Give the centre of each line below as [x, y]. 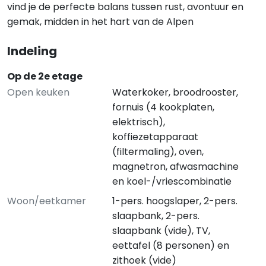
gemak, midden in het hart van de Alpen [100, 22]
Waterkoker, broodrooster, [175, 92]
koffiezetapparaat [155, 137]
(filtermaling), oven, [158, 152]
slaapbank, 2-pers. [156, 216]
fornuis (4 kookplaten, [163, 107]
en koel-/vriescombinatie [172, 181]
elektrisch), [138, 122]
